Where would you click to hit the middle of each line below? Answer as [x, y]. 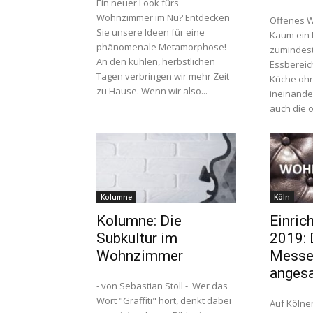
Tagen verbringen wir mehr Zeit [163, 76]
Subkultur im [137, 238]
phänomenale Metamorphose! [161, 47]
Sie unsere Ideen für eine [151, 32]
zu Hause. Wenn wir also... [152, 91]
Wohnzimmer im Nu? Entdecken [163, 17]
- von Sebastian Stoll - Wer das [162, 286]
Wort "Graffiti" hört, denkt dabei [164, 300]
